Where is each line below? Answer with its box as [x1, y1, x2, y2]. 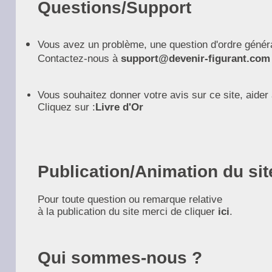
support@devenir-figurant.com [121, 53, 270, 64]
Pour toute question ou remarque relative [38, 194, 222, 205]
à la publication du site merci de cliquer [38, 206, 218, 217]
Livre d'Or [95, 101, 143, 113]
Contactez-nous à [38, 53, 121, 64]
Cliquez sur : [38, 101, 95, 113]
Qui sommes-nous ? [38, 248, 202, 267]
